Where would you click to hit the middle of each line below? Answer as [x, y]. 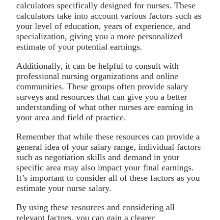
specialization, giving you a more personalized [99, 36]
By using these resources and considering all [96, 207]
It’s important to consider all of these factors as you [108, 178]
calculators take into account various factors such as [109, 15]
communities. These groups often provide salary [102, 86]
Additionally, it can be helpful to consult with [97, 66]
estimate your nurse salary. [64, 188]
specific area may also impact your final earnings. [105, 167]
